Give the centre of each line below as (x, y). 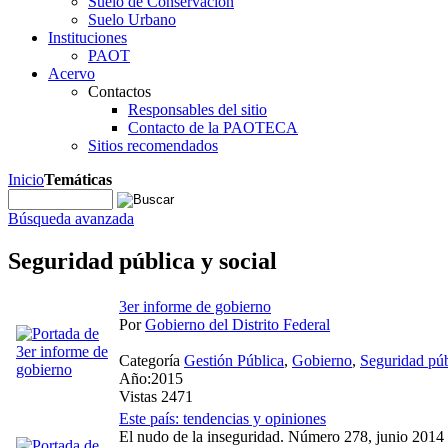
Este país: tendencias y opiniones (222, 418)
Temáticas (78, 179)
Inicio (26, 179)
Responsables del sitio (197, 109)
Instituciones (87, 37)
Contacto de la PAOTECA (213, 127)
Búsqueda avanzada (71, 218)
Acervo (71, 73)
